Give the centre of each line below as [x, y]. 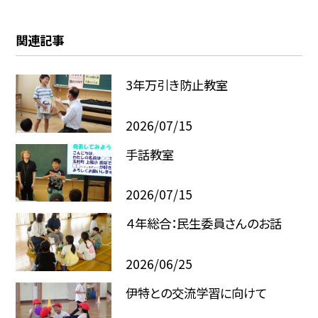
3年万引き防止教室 [176, 84]
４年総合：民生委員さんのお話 [203, 224]
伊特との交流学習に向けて [196, 292]
